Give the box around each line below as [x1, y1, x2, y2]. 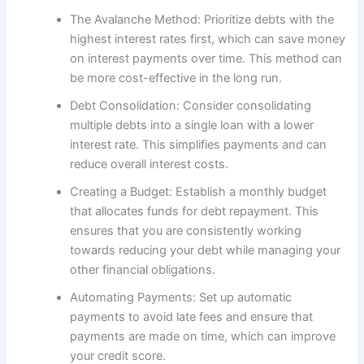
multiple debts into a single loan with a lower [70, 117, 314, 132]
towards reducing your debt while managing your [70, 242, 341, 258]
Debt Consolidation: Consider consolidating [70, 97, 312, 113]
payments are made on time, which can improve [70, 328, 336, 344]
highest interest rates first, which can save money [70, 31, 346, 46]
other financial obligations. [70, 262, 216, 277]
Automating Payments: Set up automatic [70, 289, 292, 305]
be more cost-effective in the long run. [70, 70, 283, 85]
